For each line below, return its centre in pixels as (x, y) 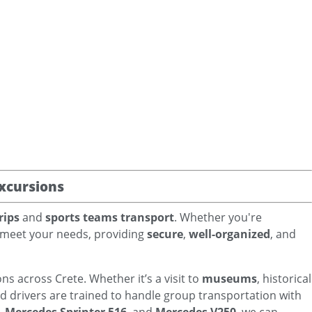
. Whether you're (218, 217)
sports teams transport (110, 217)
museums (229, 279)
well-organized (229, 234)
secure (165, 234)
